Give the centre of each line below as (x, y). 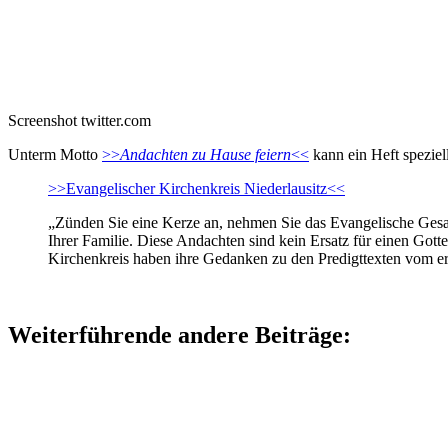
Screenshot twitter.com (79, 121)
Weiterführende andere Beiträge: (179, 335)
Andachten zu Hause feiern (205, 155)
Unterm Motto (55, 155)
